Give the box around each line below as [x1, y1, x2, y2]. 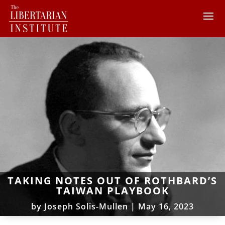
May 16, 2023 [138, 200, 194, 212]
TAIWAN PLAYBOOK [56, 183, 169, 197]
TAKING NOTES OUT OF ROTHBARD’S [8, 173, 217, 187]
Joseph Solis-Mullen [44, 200, 128, 212]
